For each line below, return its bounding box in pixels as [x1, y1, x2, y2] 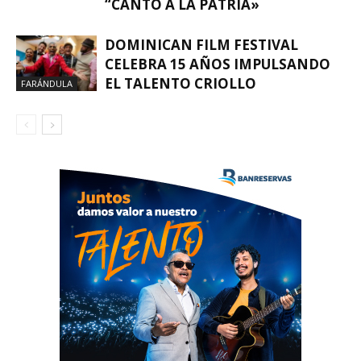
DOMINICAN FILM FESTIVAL [105, 35, 298, 55]
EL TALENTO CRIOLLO [105, 74, 256, 93]
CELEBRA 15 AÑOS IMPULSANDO [105, 55, 330, 74]
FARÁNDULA [21, 77, 73, 90]
